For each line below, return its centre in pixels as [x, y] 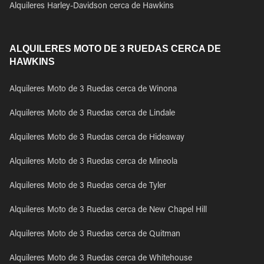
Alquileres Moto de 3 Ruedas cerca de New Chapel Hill [108, 210]
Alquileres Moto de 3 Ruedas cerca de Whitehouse [101, 259]
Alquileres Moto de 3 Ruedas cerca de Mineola [93, 162]
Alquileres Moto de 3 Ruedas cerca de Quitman [95, 235]
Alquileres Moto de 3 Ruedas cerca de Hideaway [97, 138]
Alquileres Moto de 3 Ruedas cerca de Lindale [92, 114]
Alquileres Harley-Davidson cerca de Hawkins [92, 6]
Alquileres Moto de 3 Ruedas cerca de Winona [93, 90]
